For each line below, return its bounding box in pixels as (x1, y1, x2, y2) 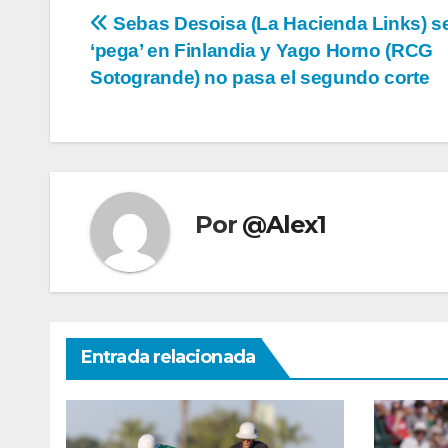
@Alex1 (242, 209, 327, 239)
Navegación (89, 11, 270, 51)
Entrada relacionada (81, 346, 255, 369)
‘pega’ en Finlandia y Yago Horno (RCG (90, 40, 433, 62)
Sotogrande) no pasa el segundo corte (90, 67, 430, 89)
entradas (89, 93, 222, 133)
